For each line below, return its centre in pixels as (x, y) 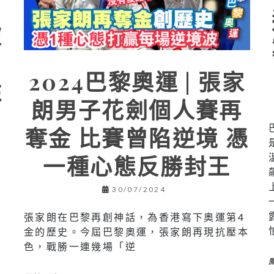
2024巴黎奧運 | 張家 (137, 81)
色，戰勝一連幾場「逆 (80, 246)
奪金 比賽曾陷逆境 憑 (137, 137)
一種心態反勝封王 (137, 165)
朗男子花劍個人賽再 (137, 109)
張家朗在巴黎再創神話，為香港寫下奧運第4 (134, 217)
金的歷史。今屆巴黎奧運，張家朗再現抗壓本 (136, 231)
